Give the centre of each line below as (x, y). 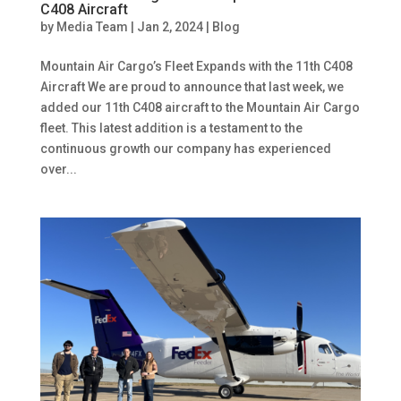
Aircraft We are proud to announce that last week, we (192, 86)
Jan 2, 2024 (170, 26)
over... (58, 169)
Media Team (92, 26)
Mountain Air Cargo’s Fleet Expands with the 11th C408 (196, 66)
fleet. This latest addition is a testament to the (171, 128)
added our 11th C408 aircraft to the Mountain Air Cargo (200, 107)
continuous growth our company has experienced (185, 148)
